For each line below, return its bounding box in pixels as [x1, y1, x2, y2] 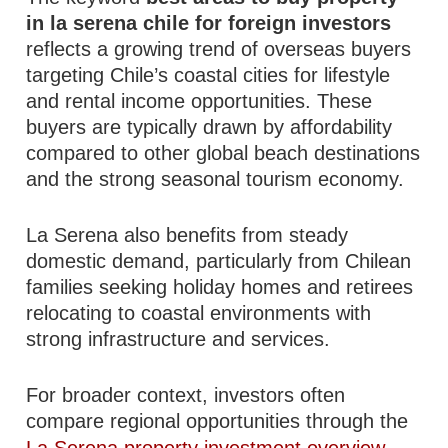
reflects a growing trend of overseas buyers [26, 38, 412, 60]
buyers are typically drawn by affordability [26, 116, 393, 138]
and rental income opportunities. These [26, 90, 373, 112]
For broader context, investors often [26, 384, 346, 406]
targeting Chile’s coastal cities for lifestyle [26, 64, 391, 86]
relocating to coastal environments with [26, 302, 372, 324]
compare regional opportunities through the [26, 410, 409, 432]
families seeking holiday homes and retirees [26, 276, 414, 298]
